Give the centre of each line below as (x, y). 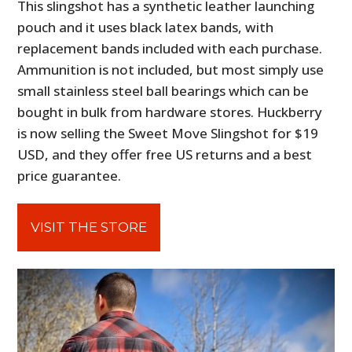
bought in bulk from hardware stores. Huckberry (170, 112)
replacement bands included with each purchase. (170, 48)
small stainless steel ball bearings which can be (163, 90)
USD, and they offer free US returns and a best (165, 154)
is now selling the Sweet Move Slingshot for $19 (168, 133)
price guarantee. (70, 175)
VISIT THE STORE (89, 227)
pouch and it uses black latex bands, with (146, 27)
